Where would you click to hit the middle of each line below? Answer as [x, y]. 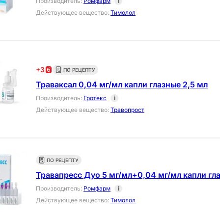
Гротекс [95, 98]
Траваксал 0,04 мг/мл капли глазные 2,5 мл [122, 85]
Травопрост [127, 110]
